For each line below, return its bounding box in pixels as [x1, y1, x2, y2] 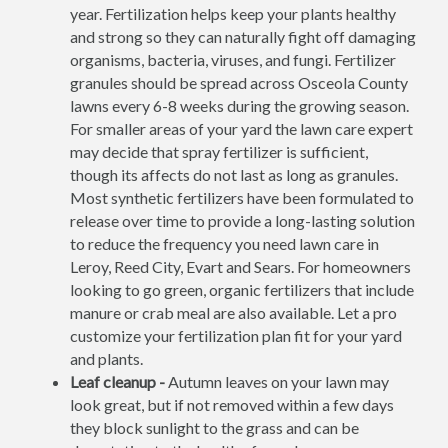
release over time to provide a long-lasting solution [70, 211, 415, 230]
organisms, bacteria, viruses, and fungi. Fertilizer [70, 50, 396, 69]
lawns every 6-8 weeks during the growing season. [70, 96, 409, 115]
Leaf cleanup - [70, 372, 165, 391]
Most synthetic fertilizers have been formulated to [70, 188, 414, 207]
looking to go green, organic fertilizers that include [70, 280, 414, 299]
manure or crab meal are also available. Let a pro [70, 303, 397, 322]
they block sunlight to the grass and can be [70, 418, 359, 437]
